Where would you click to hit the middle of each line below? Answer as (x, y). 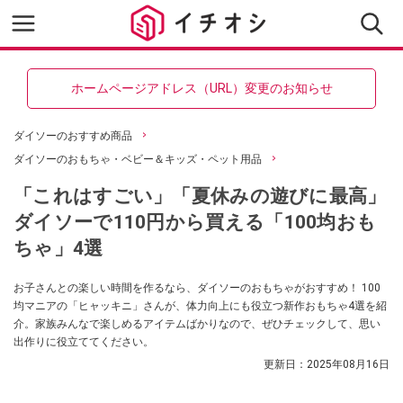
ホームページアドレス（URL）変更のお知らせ (201, 88)
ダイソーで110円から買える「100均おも (195, 222)
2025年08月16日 (348, 364)
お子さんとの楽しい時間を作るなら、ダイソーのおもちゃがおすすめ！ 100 (197, 288)
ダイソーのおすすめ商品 (73, 136)
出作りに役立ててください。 (84, 342)
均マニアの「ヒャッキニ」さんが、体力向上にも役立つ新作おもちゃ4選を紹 (200, 306)
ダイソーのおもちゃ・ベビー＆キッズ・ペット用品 (138, 159)
